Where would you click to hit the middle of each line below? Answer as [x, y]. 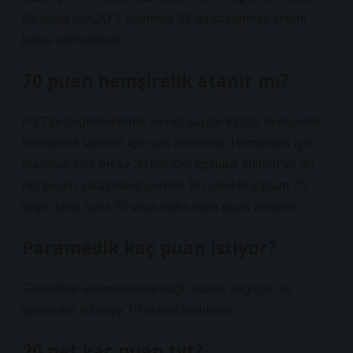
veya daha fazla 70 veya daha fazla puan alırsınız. [161, 207]
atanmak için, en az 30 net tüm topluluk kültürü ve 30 [168, 164]
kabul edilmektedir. [74, 40]
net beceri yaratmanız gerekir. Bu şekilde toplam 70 [164, 186]
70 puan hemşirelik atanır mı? [156, 81]
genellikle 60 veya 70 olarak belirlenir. [128, 310]
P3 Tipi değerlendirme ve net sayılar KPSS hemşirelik [172, 122]
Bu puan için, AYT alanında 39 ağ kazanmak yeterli [164, 19]
